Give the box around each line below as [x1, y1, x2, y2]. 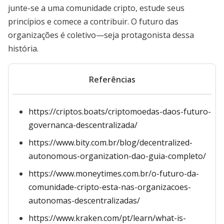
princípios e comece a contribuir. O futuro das [8, 16, 178, 27]
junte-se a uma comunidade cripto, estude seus [8, 2, 184, 13]
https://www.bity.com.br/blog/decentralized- [28, 137, 192, 148]
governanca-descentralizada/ [28, 119, 137, 130]
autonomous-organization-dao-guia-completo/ [28, 150, 206, 161]
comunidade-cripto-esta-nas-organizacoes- [28, 181, 191, 192]
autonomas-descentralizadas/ [28, 195, 140, 206]
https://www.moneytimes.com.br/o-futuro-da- [28, 168, 199, 179]
